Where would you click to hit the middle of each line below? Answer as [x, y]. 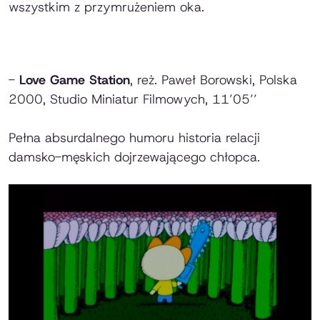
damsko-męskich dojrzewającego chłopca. [134, 157]
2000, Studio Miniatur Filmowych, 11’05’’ [133, 99]
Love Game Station [75, 80]
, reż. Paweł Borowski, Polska [214, 80]
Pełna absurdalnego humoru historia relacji [134, 137]
